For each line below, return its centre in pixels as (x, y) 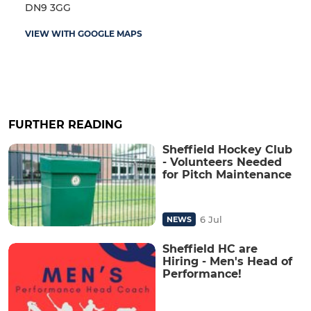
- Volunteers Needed (222, 162)
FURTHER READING (65, 125)
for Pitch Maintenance (227, 175)
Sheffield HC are (210, 249)
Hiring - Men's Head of (227, 262)
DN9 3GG (48, 8)
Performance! (202, 274)
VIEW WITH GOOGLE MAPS (84, 34)
